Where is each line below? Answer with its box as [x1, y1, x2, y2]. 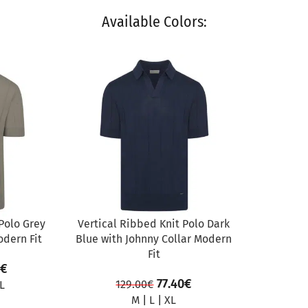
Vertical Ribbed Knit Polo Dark [78, 217, 230, 231]
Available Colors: [101, 12, 207, 31]
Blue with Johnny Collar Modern [76, 232, 232, 246]
